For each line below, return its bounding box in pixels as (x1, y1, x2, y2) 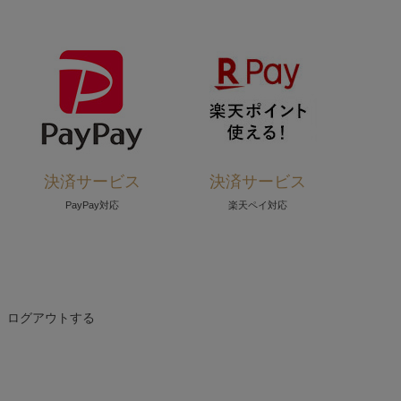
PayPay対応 (65, 200, 119, 211)
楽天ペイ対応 (228, 200, 287, 211)
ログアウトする (7, 311, 95, 326)
